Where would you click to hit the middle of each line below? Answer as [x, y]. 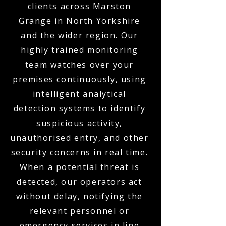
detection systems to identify [79, 108]
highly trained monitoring [79, 50]
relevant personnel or [79, 211]
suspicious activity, [79, 123]
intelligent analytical [79, 94]
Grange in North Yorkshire [79, 21]
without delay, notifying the [79, 196]
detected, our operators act [79, 182]
